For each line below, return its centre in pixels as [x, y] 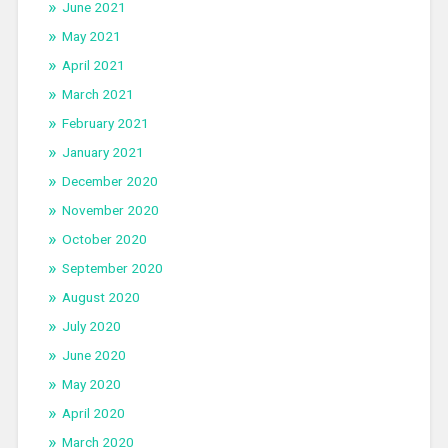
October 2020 [104, 239]
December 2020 [109, 181]
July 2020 [91, 326]
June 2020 [93, 355]
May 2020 [91, 384]
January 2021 [102, 152]
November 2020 [110, 210]
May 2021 [91, 36]
